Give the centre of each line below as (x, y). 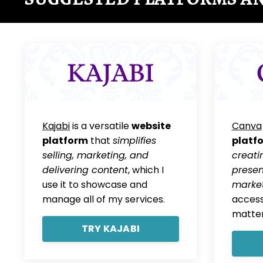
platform (65, 140)
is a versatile (101, 126)
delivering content (85, 170)
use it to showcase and (95, 184)
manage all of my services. (104, 199)
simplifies (134, 140)
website (151, 126)
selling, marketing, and (95, 155)
